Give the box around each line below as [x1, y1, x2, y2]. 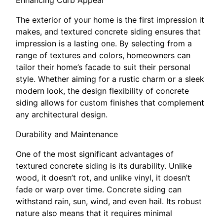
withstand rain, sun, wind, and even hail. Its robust [16, 196, 202, 206]
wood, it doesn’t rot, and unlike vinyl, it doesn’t [16, 172, 190, 183]
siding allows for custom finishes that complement [16, 97, 204, 108]
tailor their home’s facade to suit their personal [16, 62, 190, 72]
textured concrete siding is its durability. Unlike [16, 160, 192, 171]
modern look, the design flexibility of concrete [16, 85, 189, 96]
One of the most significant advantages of [16, 148, 174, 159]
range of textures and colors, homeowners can [16, 50, 190, 60]
